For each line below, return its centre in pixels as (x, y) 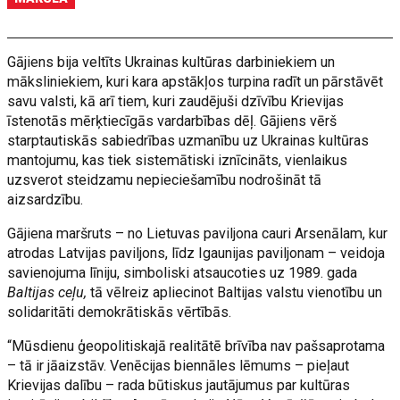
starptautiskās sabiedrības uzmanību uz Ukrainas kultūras (188, 141)
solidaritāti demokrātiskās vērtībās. (120, 312)
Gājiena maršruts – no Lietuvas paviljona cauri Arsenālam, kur (198, 233)
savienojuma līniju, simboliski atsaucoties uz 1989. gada (183, 273)
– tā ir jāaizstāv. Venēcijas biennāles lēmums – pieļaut (179, 366)
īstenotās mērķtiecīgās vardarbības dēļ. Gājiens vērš (172, 121)
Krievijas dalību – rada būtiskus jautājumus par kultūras (179, 385)
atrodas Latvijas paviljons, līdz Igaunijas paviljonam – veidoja (196, 253)
